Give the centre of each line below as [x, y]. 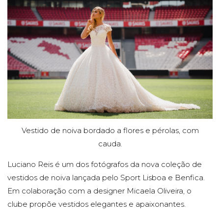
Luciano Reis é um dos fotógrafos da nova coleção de [105, 165]
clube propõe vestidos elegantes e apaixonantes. [96, 204]
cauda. [110, 144]
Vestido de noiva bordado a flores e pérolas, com [110, 131]
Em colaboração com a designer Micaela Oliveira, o [99, 191]
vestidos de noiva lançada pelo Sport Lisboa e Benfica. [106, 178]
